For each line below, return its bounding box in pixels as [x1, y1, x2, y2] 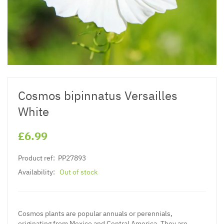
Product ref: [18, 153, 55, 162]
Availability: [18, 167, 55, 176]
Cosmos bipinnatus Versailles [18, 87, 177, 103]
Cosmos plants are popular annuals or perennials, [18, 208, 172, 218]
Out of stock [59, 167, 97, 176]
